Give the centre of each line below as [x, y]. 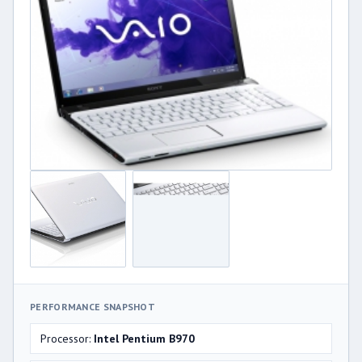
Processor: [67, 338]
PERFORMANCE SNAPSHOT [93, 306]
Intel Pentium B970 [144, 338]
